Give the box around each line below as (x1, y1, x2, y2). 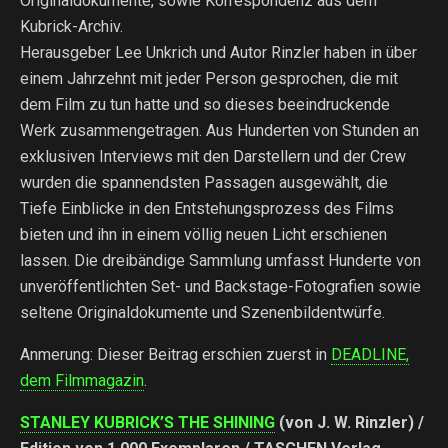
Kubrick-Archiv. (20, 17, 123, 36)
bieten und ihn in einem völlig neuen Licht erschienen (20, 225, 387, 244)
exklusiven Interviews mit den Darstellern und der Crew (20, 147, 406, 166)
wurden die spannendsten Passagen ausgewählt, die (20, 173, 388, 192)
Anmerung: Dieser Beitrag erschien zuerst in (20, 345, 331, 364)
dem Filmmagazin (20, 371, 144, 390)
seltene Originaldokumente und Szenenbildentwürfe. (20, 303, 385, 322)
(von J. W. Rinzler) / (275, 413, 424, 432)
